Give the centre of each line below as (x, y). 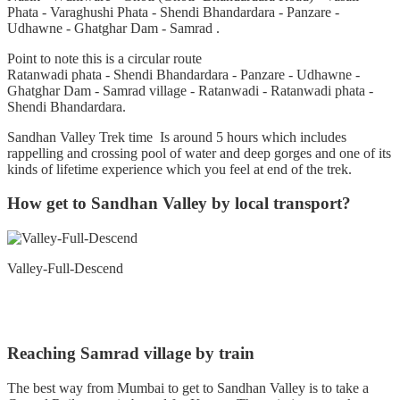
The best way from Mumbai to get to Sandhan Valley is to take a (188, 387)
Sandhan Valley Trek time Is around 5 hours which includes (177, 137)
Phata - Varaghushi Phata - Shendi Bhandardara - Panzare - (173, 12)
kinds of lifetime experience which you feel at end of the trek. (179, 169)
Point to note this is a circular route (104, 58)
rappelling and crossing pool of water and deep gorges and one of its (199, 153)
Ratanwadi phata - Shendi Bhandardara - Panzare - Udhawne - (183, 74)
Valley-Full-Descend (65, 269)
